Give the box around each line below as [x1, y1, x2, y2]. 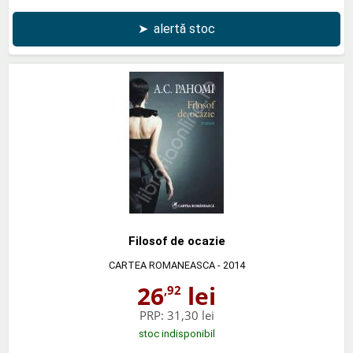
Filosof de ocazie [128, 233, 225, 248]
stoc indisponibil [138, 327, 215, 340]
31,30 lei [166, 307, 214, 323]
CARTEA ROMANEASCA [108, 258, 215, 271]
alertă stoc [154, 20, 215, 36]
